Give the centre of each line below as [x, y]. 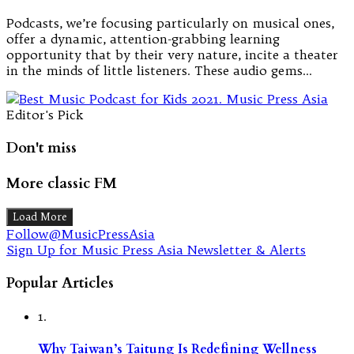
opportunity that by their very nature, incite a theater [172, 55]
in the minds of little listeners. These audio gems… [159, 71]
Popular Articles [60, 283]
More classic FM [62, 183]
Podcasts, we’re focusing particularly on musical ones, [170, 23]
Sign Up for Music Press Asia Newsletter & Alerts [156, 250]
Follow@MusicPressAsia [81, 234]
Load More [40, 217]
